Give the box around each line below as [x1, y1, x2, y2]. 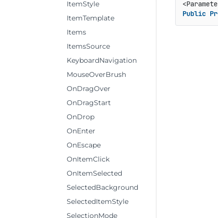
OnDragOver [67, 84, 110, 93]
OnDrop [67, 112, 94, 121]
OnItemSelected [67, 169, 122, 178]
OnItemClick [67, 155, 109, 163]
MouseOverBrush [67, 70, 126, 79]
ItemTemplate [67, 14, 114, 22]
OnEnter [67, 127, 95, 135]
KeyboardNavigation [67, 56, 137, 65]
